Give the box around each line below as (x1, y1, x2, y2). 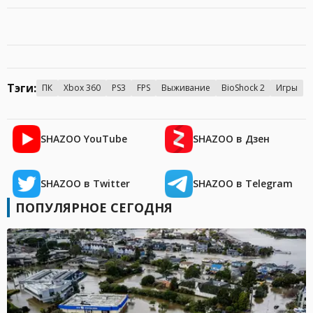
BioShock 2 (221, 82, 265, 94)
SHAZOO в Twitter (41, 177, 130, 191)
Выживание (161, 82, 210, 94)
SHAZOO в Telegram (193, 177, 293, 191)
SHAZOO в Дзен (193, 132, 270, 146)
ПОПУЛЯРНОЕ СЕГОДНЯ (15, 199, 173, 217)
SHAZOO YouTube (41, 132, 127, 146)
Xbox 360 (64, 82, 101, 94)
